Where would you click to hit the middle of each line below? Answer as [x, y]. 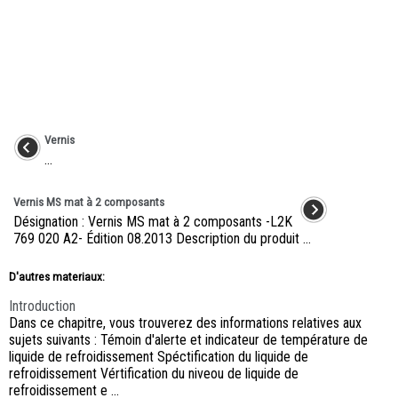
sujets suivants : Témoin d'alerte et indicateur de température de [188, 340]
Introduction [42, 306]
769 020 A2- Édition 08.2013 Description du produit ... [162, 239]
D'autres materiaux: [57, 277]
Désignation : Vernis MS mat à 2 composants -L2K [153, 222]
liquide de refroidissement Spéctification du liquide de [159, 357]
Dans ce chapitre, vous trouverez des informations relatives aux [185, 323]
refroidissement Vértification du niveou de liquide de [154, 374]
